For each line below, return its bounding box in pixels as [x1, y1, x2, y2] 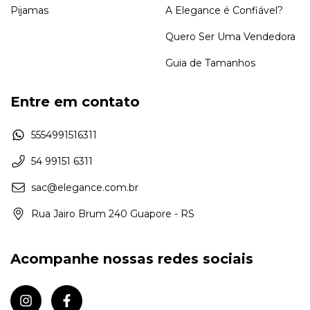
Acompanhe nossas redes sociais [10, 250, 253, 267]
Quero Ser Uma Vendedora [165, 30, 295, 44]
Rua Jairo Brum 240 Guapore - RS [31, 207, 194, 220]
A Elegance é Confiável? [165, 4, 283, 17]
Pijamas [10, 4, 48, 17]
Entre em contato [10, 93, 140, 111]
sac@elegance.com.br [31, 181, 138, 194]
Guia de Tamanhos [165, 57, 255, 70]
